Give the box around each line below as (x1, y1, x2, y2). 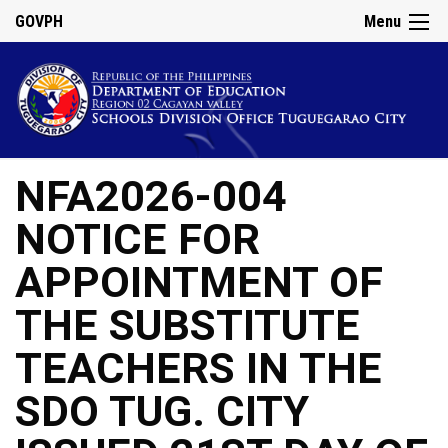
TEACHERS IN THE (15, 343, 382, 395)
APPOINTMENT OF (15, 257, 383, 309)
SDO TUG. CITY (15, 386, 309, 438)
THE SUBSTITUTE (15, 300, 360, 352)
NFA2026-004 (15, 171, 287, 223)
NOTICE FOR (15, 214, 260, 266)
